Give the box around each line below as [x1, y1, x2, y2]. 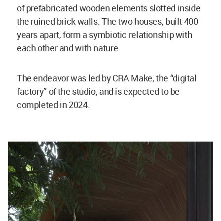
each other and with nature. [17, 42, 122, 54]
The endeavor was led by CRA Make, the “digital [17, 72, 197, 84]
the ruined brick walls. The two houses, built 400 [17, 15, 198, 27]
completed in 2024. [17, 99, 90, 110]
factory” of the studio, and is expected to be [17, 85, 180, 97]
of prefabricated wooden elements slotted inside [17, 2, 201, 14]
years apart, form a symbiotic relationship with [17, 29, 192, 40]
